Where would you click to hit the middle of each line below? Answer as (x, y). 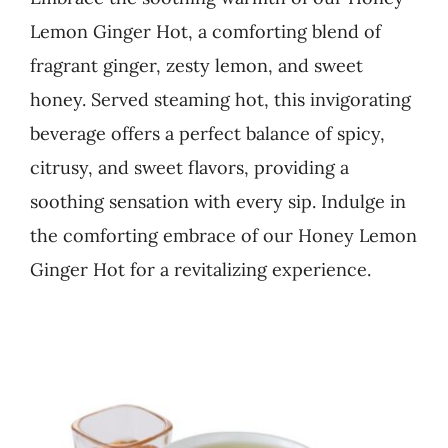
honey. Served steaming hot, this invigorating (220, 99)
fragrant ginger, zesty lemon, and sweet (196, 65)
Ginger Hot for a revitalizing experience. (200, 269)
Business (67, 50)
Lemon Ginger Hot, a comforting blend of (205, 31)
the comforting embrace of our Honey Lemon (223, 235)
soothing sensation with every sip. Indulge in (217, 201)
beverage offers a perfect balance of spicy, (207, 133)
